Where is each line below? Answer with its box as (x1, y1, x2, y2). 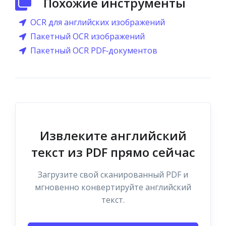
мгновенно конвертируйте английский (35, 182, 191, 193)
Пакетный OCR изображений (30, 31, 145, 42)
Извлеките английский (39, 127, 187, 144)
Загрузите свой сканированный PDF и (38, 169, 188, 180)
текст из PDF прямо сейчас (31, 144, 195, 160)
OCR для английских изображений (30, 17, 165, 28)
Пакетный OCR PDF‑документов (30, 45, 157, 56)
